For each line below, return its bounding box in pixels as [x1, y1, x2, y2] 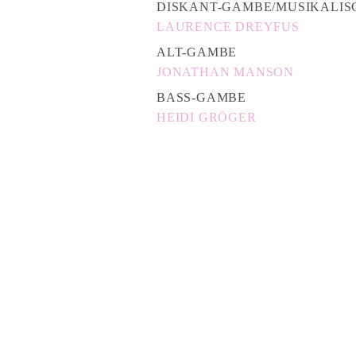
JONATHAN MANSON [157, 64, 294, 79]
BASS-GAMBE [157, 90, 246, 104]
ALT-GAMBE [157, 44, 238, 59]
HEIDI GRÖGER [157, 110, 257, 124]
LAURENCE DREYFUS [157, 19, 300, 33]
